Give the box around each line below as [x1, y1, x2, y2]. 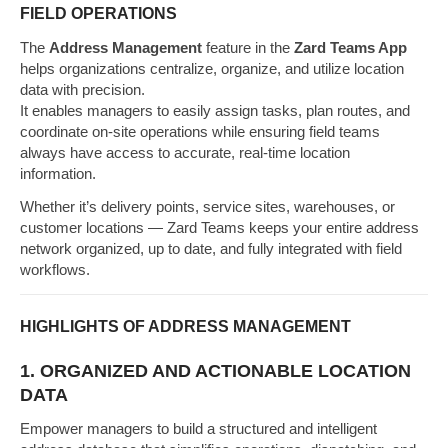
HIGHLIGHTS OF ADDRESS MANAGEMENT [20, 317, 351, 335]
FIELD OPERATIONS [20, 5, 177, 22]
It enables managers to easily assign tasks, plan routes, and [20, 102, 410, 119]
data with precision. [20, 81, 145, 98]
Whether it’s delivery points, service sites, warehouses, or [20, 198, 395, 215]
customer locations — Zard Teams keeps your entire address [20, 219, 419, 236]
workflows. [20, 261, 90, 278]
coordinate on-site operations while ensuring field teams [20, 123, 380, 140]
